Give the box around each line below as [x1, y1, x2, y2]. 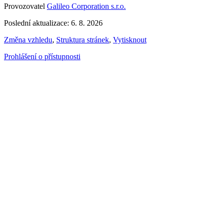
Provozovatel [4, 1, 47, 10]
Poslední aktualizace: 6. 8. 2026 [4, 18, 103, 27]
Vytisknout [113, 35, 147, 44]
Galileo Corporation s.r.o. [47, 1, 126, 10]
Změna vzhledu [4, 35, 52, 44]
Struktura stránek [56, 35, 109, 44]
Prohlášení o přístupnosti [4, 52, 80, 61]
